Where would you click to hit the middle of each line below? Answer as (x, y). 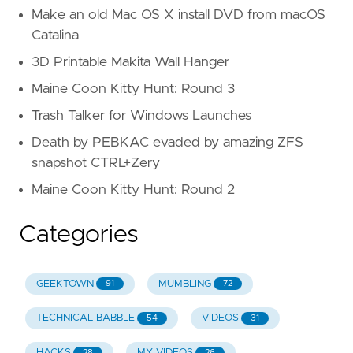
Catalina (55, 35)
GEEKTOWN (65, 284)
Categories (79, 234)
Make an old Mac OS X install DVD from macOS (178, 15)
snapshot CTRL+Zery (96, 163)
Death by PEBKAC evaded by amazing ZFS (167, 142)
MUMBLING (184, 284)
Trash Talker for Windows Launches (141, 115)
